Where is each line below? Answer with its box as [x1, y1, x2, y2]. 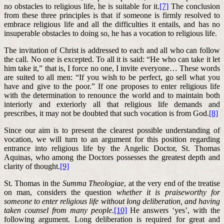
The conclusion [168, 1, 220, 10]
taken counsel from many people [4, 205, 112, 214]
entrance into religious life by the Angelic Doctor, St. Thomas [4, 143, 220, 152]
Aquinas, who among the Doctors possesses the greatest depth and [4, 152, 220, 161]
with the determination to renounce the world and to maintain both [4, 90, 220, 99]
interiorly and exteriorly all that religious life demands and [4, 99, 220, 108]
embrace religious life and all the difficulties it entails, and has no [4, 19, 220, 28]
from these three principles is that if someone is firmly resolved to [4, 10, 220, 19]
